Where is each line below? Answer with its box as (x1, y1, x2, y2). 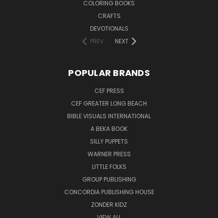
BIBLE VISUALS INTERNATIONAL (67, 111, 151, 120)
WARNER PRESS (87, 149, 131, 158)
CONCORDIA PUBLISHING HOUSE (64, 187, 154, 196)
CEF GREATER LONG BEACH (71, 99, 147, 108)
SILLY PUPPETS (90, 137, 128, 145)
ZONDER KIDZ (91, 200, 127, 209)
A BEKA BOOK (91, 124, 127, 133)
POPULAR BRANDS (68, 66, 150, 79)
